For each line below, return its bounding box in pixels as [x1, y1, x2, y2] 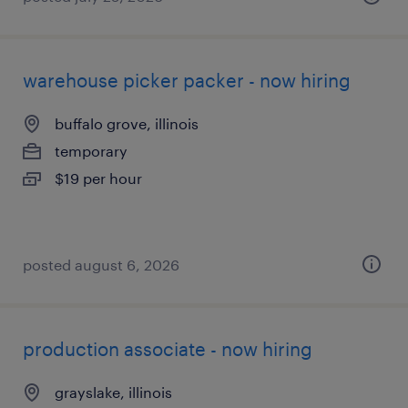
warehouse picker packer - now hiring [23, 69, 351, 91]
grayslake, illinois [55, 383, 172, 401]
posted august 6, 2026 [23, 256, 179, 273]
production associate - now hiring [23, 338, 312, 360]
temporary [55, 142, 127, 159]
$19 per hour [55, 169, 142, 187]
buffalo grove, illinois [55, 115, 199, 132]
